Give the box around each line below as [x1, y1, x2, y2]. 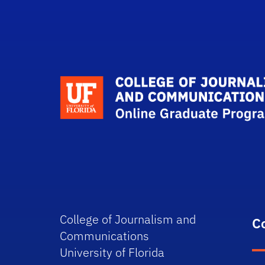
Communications [60, 227, 150, 244]
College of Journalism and [60, 211, 196, 227]
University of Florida [60, 244, 165, 260]
